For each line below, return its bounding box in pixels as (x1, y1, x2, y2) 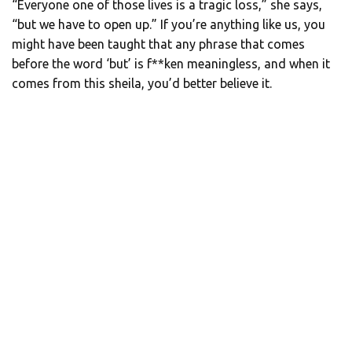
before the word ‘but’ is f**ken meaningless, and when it (12, 57, 330, 71)
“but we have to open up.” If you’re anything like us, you (12, 17, 325, 32)
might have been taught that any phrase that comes (12, 37, 305, 52)
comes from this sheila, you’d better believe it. (12, 76, 272, 91)
